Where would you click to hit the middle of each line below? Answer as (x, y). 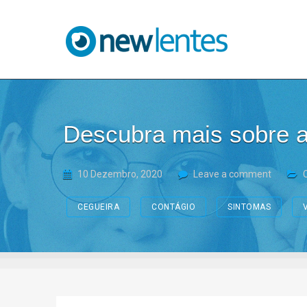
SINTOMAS (249, 207)
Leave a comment (232, 174)
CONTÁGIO (173, 207)
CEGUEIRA (98, 207)
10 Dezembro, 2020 (120, 174)
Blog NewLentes (105, 36)
